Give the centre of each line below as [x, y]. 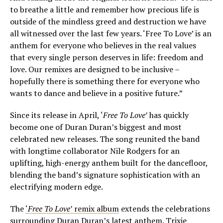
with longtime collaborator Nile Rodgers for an [95, 151]
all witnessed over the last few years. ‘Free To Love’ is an [111, 34]
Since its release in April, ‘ [56, 115]
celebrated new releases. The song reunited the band [105, 139]
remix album [96, 209]
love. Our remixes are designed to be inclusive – [95, 69]
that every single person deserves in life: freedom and [107, 57]
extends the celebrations [165, 209]
